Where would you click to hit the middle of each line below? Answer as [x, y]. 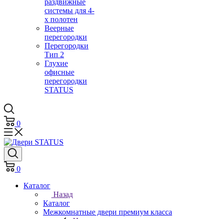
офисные [59, 72]
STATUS [59, 90]
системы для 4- [69, 11]
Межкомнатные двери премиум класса [108, 212]
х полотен [61, 19]
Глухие [56, 63]
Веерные [59, 28]
